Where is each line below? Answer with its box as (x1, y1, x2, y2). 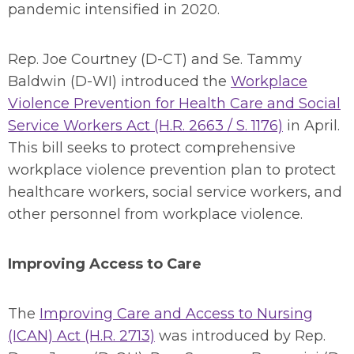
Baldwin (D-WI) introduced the (8, 73, 231, 90)
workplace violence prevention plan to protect (8, 161, 336, 179)
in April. (283, 117, 340, 134)
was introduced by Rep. (155, 327, 326, 345)
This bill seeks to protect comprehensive (8, 139, 296, 156)
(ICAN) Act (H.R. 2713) (8, 327, 155, 345)
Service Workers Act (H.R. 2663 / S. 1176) (8, 117, 283, 134)
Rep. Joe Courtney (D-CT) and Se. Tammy (8, 51, 302, 68)
